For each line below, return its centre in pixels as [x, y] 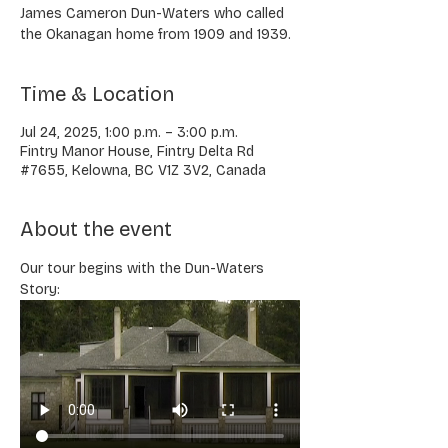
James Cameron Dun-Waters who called [152, 13]
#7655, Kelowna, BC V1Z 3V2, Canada [143, 170]
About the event [96, 229]
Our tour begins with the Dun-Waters [144, 268]
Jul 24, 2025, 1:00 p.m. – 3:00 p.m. [129, 132]
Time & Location [97, 94]
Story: [40, 289]
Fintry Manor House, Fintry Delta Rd [137, 151]
